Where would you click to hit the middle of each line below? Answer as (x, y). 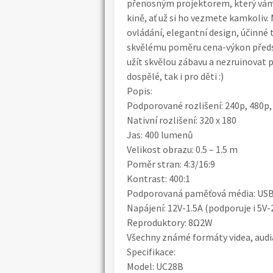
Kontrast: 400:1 (158, 179)
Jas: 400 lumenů (160, 135)
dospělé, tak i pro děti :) (175, 76)
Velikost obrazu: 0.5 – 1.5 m (182, 150)
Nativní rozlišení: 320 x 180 (182, 120)
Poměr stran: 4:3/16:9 (171, 164)
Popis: (140, 91)
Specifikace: (151, 252)
